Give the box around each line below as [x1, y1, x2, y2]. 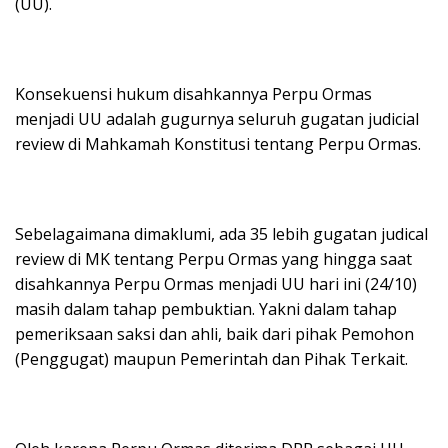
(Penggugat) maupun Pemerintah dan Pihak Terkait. [15, 347, 408, 370]
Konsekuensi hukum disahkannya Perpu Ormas [15, 82, 372, 105]
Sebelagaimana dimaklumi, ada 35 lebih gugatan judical [15, 222, 428, 245]
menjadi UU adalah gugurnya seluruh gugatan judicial [15, 107, 419, 130]
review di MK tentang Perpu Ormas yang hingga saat [15, 247, 412, 270]
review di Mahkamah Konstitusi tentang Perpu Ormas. [15, 132, 421, 155]
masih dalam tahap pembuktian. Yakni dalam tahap [15, 297, 397, 320]
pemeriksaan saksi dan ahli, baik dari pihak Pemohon [15, 322, 414, 345]
